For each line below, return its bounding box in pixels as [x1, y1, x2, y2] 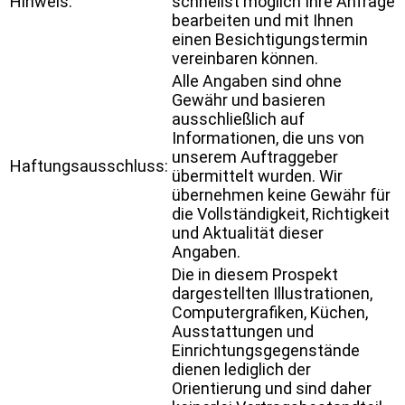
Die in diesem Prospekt [172, 264, 338, 284]
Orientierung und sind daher [172, 378, 372, 398]
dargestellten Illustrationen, [172, 283, 372, 303]
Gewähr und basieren [172, 89, 325, 109]
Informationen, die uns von [172, 127, 364, 147]
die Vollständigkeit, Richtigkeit [172, 203, 390, 223]
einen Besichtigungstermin [172, 29, 368, 49]
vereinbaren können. [172, 48, 318, 68]
